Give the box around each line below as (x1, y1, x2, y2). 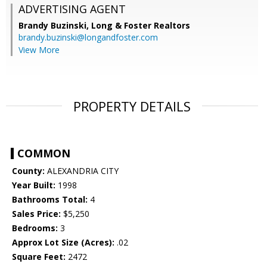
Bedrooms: (12, 222, 58, 234)
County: (12, 165, 45, 177)
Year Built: (12, 179, 55, 191)
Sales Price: (12, 208, 61, 220)
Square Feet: (12, 251, 66, 263)
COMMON (17, 146, 70, 161)
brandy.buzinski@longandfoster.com (18, 32, 158, 44)
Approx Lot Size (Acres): (12, 237, 114, 249)
